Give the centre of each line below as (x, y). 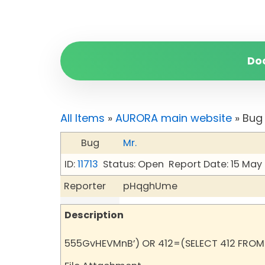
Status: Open (133, 164)
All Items (83, 118)
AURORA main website (174, 118)
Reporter (85, 186)
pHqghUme (150, 186)
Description (94, 215)
